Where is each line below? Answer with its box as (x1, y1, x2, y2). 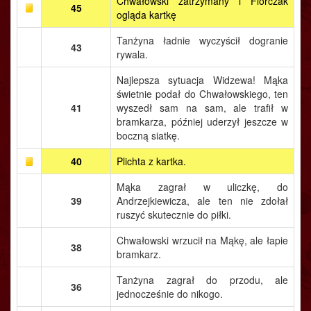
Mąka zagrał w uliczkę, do (117, 180, 288, 194)
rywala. (117, 47, 148, 61)
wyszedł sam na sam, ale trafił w (117, 101, 288, 115)
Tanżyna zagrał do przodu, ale (117, 273, 288, 287)
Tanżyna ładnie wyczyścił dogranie (117, 33, 288, 47)
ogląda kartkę (117, 8, 176, 22)
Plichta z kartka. (117, 154, 186, 168)
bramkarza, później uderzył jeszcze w (117, 115, 288, 128)
